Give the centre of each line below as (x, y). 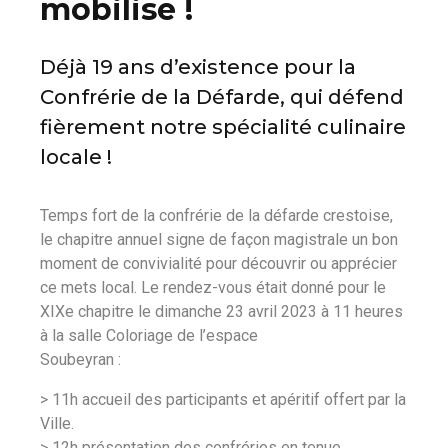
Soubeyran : (80, 360)
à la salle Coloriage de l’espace (149, 336)
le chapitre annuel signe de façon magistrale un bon (219, 240)
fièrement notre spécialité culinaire (223, 127)
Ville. (57, 424)
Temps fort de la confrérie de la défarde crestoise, (216, 216)
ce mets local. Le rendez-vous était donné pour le (213, 288)
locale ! (76, 157)
